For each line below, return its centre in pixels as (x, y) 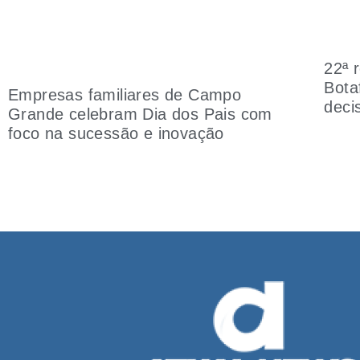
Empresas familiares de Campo (125, 94)
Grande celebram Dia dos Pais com (140, 114)
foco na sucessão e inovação (116, 133)
